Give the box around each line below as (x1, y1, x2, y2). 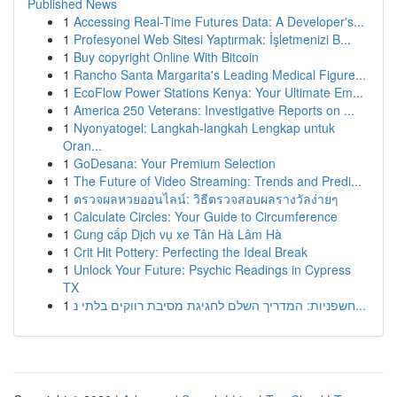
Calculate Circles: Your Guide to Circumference (74, 207, 338, 225)
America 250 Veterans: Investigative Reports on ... (74, 101, 354, 119)
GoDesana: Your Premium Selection (74, 154, 276, 172)
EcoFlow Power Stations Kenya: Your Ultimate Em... (74, 83, 363, 101)
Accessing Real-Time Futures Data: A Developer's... (74, 12, 364, 30)
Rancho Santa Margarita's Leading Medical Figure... (74, 66, 366, 83)
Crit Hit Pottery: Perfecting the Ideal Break (74, 243, 307, 261)
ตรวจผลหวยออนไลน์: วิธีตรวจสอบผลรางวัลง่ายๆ (74, 190, 339, 207)
